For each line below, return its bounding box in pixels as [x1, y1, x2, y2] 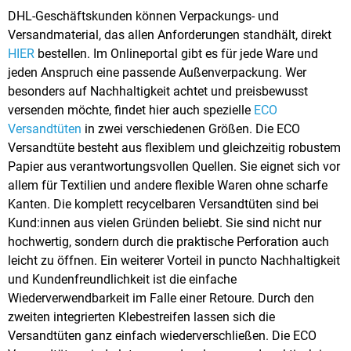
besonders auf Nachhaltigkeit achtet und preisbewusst [8, 83, 308, 99]
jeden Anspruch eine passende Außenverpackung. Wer [8, 64, 306, 80]
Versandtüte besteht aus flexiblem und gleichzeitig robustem [8, 139, 341, 155]
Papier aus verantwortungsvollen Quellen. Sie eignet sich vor [8, 158, 340, 174]
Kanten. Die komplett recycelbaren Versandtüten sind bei [8, 196, 319, 212]
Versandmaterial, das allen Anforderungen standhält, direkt [8, 27, 331, 42]
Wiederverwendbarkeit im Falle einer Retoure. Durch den [8, 290, 314, 306]
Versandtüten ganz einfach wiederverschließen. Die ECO [8, 327, 317, 343]
